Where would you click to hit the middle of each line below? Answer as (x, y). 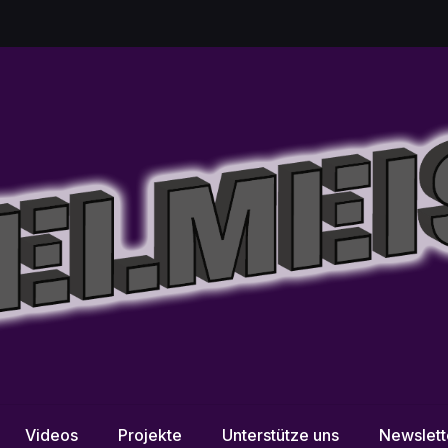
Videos (51, 435)
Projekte (150, 435)
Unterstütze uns (280, 435)
